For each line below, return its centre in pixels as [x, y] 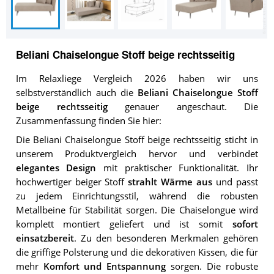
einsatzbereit [45, 238]
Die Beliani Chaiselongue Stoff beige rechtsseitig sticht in [137, 139]
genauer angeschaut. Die [183, 107]
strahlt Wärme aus [170, 182]
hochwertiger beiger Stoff [72, 182]
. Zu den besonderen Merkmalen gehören [166, 238]
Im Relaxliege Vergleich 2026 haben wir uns [137, 79]
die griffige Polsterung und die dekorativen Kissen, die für [137, 252]
